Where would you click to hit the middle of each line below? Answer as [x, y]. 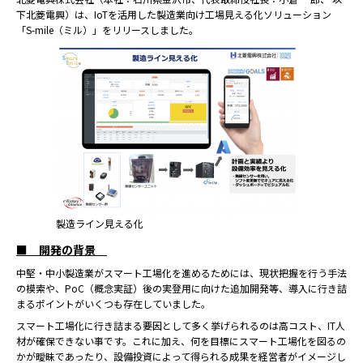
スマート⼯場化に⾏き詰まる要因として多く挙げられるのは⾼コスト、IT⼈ [181, 325]
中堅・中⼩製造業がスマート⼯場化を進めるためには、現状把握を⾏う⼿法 [181, 273]
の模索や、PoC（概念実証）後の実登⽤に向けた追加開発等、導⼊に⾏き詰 [181, 288]
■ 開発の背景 [62, 250]
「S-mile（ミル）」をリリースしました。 [107, 30]
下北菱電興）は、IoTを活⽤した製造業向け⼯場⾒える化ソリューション [174, 14]
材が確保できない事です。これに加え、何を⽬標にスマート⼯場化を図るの [181, 341]
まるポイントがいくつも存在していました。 [113, 303]
